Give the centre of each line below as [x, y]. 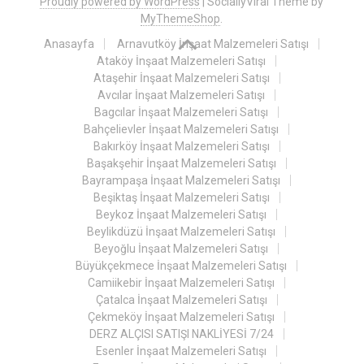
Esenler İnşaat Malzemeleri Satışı [182, 351]
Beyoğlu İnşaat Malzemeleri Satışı [182, 249]
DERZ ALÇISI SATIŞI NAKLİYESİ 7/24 [181, 334]
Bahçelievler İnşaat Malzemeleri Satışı [182, 129]
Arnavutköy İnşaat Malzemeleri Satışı [213, 44]
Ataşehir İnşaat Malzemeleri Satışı [181, 78]
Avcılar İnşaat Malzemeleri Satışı [182, 95]
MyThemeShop [181, 19]
